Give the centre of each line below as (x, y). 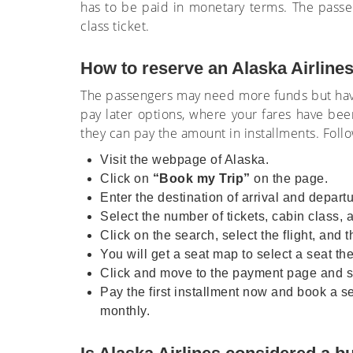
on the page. (289, 178)
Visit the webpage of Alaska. (184, 160)
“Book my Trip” (201, 178)
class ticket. (117, 26)
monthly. (125, 311)
